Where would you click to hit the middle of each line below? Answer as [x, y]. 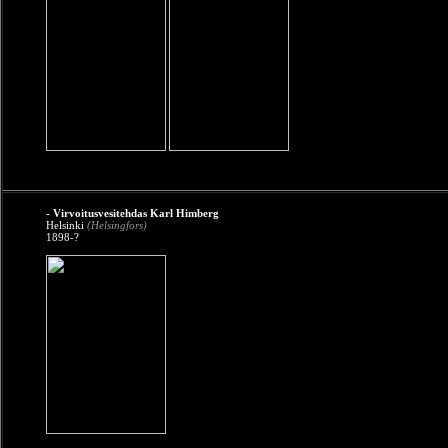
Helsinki [66, 225]
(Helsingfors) [117, 225]
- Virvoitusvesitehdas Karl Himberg [132, 213]
